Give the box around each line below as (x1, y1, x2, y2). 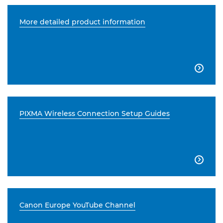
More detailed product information (19, 17, 145, 27)
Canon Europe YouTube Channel (19, 201, 135, 210)
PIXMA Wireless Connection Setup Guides (19, 109, 170, 118)
